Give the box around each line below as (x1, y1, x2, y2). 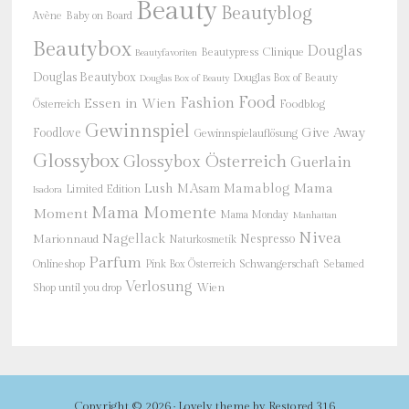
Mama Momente (90, 204, 216, 223)
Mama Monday (219, 209, 288, 221)
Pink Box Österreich (144, 258, 236, 270)
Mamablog (223, 182, 289, 196)
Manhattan (291, 209, 337, 221)
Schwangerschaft (238, 257, 320, 270)
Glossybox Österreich (122, 152, 287, 172)
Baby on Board (65, 9, 132, 22)
